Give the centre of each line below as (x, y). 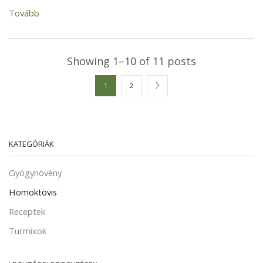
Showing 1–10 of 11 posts (131, 61)
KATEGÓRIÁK (31, 144)
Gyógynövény (35, 173)
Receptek (27, 212)
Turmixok (28, 231)
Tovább (24, 13)
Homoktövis (33, 192)
